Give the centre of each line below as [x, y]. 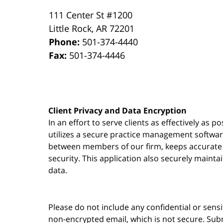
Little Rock [70, 28]
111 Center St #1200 [91, 15]
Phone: [66, 42]
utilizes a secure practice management [121, 134]
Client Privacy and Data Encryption [117, 110]
